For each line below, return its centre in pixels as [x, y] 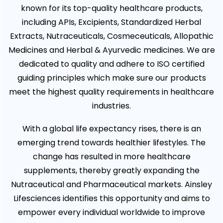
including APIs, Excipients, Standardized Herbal [111, 22]
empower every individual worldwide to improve [111, 213]
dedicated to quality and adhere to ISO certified [111, 64]
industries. [111, 106]
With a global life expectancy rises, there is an [111, 129]
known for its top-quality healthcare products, [111, 8]
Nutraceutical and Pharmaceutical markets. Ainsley [111, 185]
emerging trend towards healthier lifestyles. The [111, 143]
